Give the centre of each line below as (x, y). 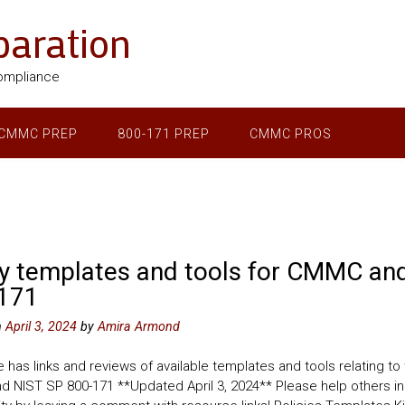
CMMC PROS (291, 134)
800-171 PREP (164, 134)
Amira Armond (138, 326)
